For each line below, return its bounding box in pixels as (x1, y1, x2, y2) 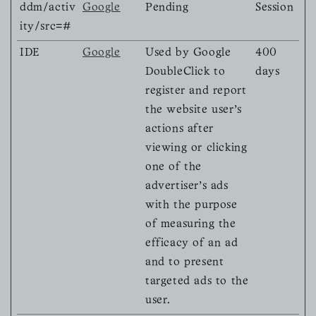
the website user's (145, 105, 242, 116)
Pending (145, 3, 189, 13)
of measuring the (145, 219, 236, 230)
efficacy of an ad (145, 238, 238, 249)
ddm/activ (20, 3, 76, 13)
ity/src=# (20, 22, 71, 32)
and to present (145, 257, 224, 268)
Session (255, 3, 294, 13)
